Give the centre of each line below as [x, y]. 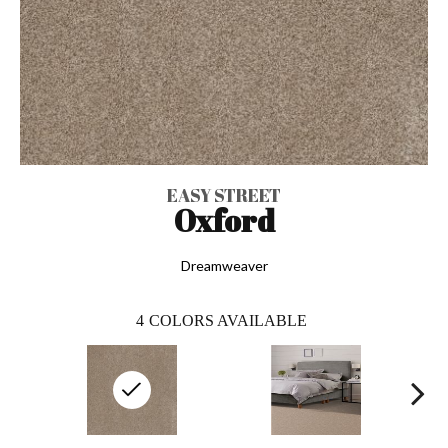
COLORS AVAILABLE [228, 320]
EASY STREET [224, 194]
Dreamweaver [224, 265]
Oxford [224, 220]
